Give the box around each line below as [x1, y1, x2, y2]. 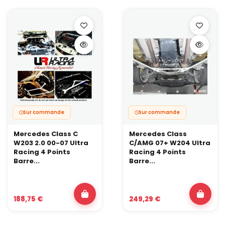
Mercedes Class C [14, 129, 78, 139]
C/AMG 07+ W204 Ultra [129, 138, 210, 148]
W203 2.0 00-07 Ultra [14, 138, 88, 148]
